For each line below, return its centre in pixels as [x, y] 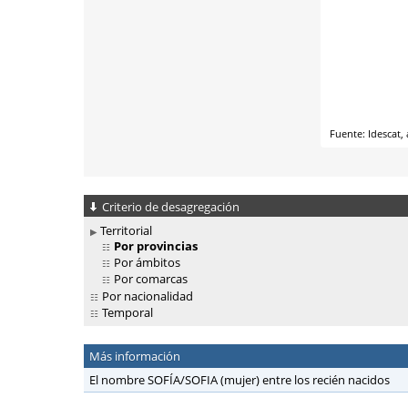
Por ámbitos [147, 263]
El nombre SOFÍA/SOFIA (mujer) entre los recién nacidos [240, 380]
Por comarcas [151, 279]
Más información [135, 357]
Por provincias [154, 246]
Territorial [126, 231]
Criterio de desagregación [171, 207]
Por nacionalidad [148, 296]
